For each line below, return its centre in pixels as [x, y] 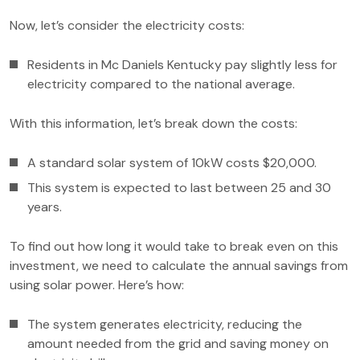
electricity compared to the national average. [161, 84]
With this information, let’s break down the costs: [153, 123]
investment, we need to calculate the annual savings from [179, 266]
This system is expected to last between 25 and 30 [179, 188]
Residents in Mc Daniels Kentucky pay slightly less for [182, 65]
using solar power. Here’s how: [97, 285]
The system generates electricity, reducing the [165, 324]
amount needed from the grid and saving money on [178, 344]
